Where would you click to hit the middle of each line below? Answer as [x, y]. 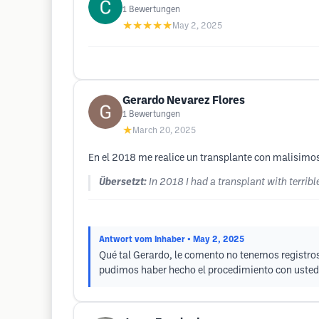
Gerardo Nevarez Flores [184, 101]
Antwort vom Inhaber [142, 240]
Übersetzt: [123, 183]
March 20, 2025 [164, 131]
